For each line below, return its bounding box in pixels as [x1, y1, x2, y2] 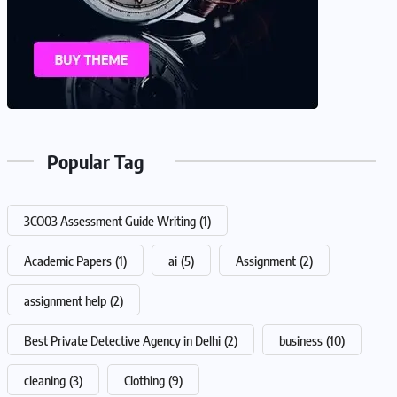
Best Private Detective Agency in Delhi [24, 331, 221, 348]
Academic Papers [24, 252, 112, 269]
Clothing [124, 371, 165, 388]
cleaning [24, 371, 66, 388]
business [279, 331, 323, 348]
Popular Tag [47, 148, 144, 174]
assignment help [24, 292, 106, 308]
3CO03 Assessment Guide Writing [24, 212, 196, 229]
